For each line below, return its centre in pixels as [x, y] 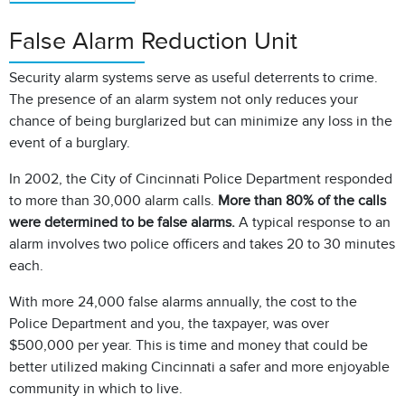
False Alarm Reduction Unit [153, 41]
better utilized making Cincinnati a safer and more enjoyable [199, 367]
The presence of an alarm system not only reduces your [184, 99]
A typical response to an [313, 222]
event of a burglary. [70, 143]
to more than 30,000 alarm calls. [113, 201]
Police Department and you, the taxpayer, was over [169, 324]
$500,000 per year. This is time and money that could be [188, 345]
